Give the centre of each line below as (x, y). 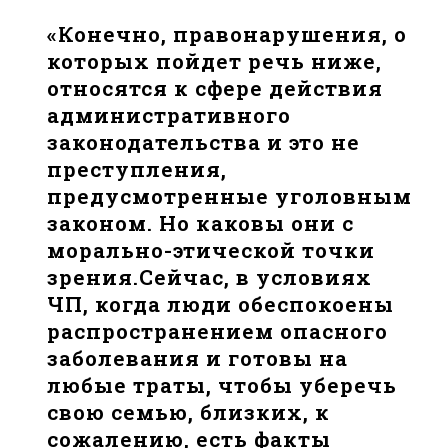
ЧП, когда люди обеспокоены (221, 304)
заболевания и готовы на (198, 358)
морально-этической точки (211, 250)
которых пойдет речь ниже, (215, 61)
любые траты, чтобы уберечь (222, 385)
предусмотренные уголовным (230, 196)
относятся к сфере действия (215, 88)
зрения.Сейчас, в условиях (210, 277)
